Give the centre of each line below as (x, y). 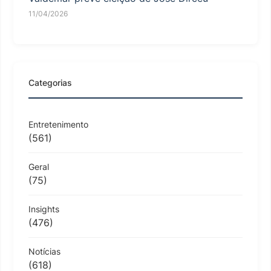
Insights (44, 209)
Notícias (44, 251)
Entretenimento (58, 124)
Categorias (50, 82)
